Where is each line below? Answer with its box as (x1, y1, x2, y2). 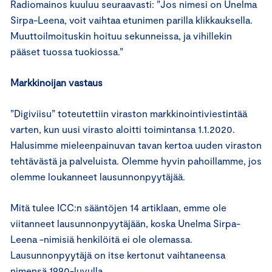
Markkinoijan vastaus (10, 76, 103, 88)
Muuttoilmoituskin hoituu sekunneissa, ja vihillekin (10, 30, 232, 41)
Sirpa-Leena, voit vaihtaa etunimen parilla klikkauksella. (10, 14, 253, 25)
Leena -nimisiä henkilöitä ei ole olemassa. (10, 233, 192, 245)
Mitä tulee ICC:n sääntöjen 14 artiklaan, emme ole (10, 202, 226, 213)
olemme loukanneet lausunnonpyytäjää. (10, 171, 185, 182)
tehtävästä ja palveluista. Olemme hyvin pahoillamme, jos (10, 155, 262, 166)
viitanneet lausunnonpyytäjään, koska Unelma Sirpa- (10, 217, 240, 229)
